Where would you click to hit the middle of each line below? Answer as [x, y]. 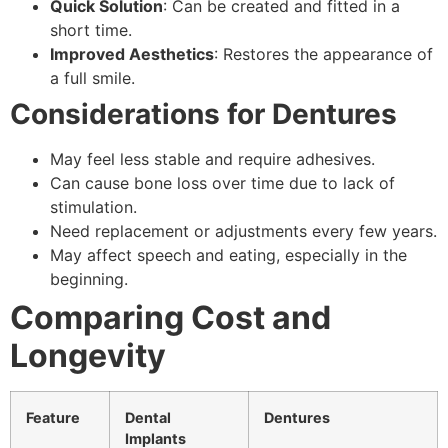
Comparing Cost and [170, 318]
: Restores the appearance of [323, 54]
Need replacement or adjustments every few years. [243, 231]
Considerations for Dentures [203, 114]
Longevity [88, 356]
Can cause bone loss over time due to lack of [222, 183]
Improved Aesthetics [132, 54]
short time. [91, 30]
